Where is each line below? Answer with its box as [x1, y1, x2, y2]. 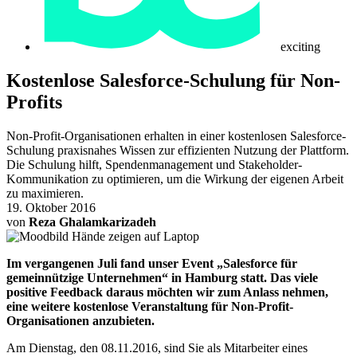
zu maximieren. [6, 186, 84, 200]
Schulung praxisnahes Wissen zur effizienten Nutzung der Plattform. [6, 143, 349, 157]
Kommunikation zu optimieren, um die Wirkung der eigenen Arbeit [6, 171, 343, 186]
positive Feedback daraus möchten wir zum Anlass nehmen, [6, 284, 328, 299]
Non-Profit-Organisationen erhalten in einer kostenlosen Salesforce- [6, 128, 346, 143]
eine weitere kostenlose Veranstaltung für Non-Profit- [6, 299, 293, 313]
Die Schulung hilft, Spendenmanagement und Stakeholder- [6, 157, 302, 171]
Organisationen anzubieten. [6, 313, 155, 328]
